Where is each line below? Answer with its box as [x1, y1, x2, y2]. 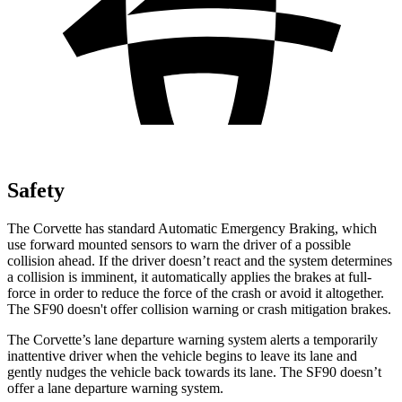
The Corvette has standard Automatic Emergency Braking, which [7, 220, 377, 236]
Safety [7, 178, 65, 202]
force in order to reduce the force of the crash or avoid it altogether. [7, 284, 384, 301]
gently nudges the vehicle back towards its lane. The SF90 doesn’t [7, 363, 381, 380]
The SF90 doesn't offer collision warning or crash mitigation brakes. [7, 301, 391, 317]
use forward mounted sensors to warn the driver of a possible [7, 236, 351, 252]
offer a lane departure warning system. [7, 380, 223, 396]
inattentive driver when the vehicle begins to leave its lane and [7, 347, 357, 363]
